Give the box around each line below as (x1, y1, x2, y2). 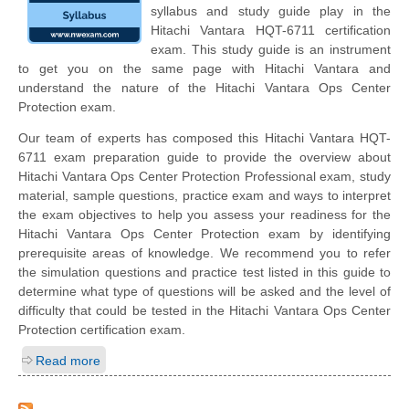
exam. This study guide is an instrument (151, 41, 391, 57)
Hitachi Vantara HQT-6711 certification (151, 22, 391, 37)
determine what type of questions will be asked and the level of (18, 283, 391, 299)
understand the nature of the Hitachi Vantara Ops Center (18, 79, 391, 95)
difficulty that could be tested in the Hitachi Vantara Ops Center (18, 302, 391, 318)
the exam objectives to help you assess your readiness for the (18, 206, 391, 222)
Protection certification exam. (18, 321, 185, 337)
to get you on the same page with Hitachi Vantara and (18, 60, 391, 76)
